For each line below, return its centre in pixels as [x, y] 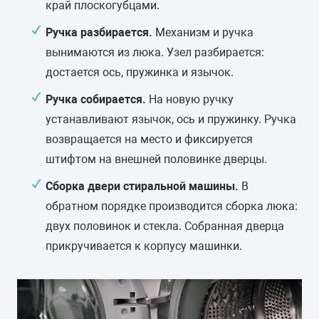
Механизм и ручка [203, 32]
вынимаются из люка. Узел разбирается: [155, 52]
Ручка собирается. [96, 99]
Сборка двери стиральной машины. [142, 186]
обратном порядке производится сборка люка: [172, 206]
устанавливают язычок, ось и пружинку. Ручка [171, 119]
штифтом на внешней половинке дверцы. [156, 159]
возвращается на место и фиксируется [149, 139]
